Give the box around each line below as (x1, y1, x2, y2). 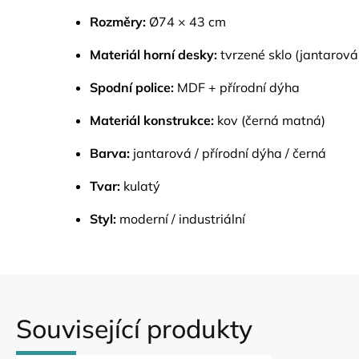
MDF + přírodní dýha (174, 79, 300, 95)
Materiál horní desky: (90, 46, 217, 63)
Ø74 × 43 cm (146, 14, 226, 30)
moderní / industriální (116, 211, 245, 227)
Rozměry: (90, 14, 146, 30)
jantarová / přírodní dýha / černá (130, 145, 326, 161)
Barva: (90, 145, 130, 161)
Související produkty (16, 313, 252, 345)
